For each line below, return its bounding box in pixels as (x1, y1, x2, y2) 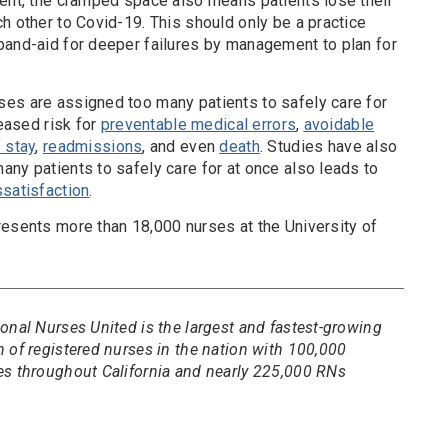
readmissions (43, 137, 143, 157)
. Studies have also (259, 137, 398, 157)
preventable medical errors (100, 115, 297, 135)
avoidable (303, 115, 375, 135)
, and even (142, 137, 220, 157)
